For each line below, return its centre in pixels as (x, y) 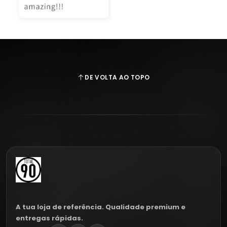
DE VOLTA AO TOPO (117, 78)
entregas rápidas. (49, 218)
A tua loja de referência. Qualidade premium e (101, 207)
